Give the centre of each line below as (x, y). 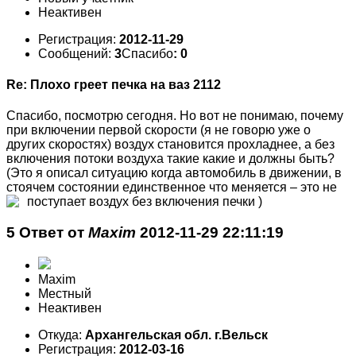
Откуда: (62, 335)
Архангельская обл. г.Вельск (176, 335)
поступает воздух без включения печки (143, 202)
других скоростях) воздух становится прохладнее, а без (170, 145)
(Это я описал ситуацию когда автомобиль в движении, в (174, 173)
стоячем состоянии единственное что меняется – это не (172, 188)
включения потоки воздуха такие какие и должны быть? (170, 159)
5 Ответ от (47, 232)
